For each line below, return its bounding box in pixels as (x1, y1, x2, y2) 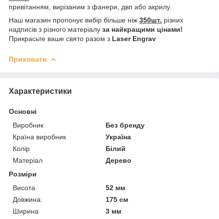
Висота (13, 183, 35, 192)
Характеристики (9, 87, 72, 95)
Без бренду (106, 121, 145, 129)
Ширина (13, 207, 39, 215)
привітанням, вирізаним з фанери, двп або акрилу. (9, 2, 172, 11)
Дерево (106, 156, 132, 164)
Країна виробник (13, 132, 66, 141)
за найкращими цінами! (102, 25, 183, 33)
